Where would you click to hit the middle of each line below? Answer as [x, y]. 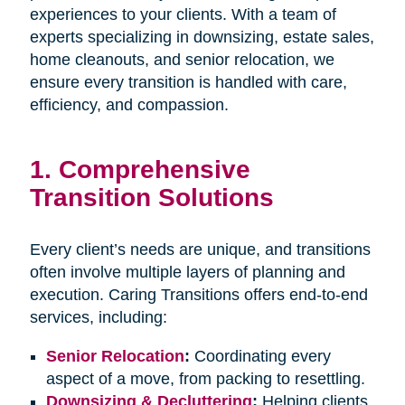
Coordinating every [260, 357]
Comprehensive [154, 170]
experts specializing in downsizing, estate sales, [202, 38]
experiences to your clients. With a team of [183, 15]
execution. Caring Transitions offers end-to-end [198, 295]
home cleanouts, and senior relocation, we [182, 60]
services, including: [98, 318]
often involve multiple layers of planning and [187, 273]
